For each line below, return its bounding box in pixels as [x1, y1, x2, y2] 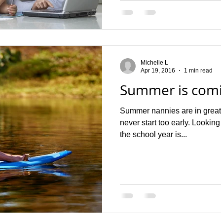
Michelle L [141, 59, 168, 66]
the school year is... [120, 130, 187, 139]
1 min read [184, 67, 213, 74]
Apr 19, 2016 [141, 67, 175, 74]
